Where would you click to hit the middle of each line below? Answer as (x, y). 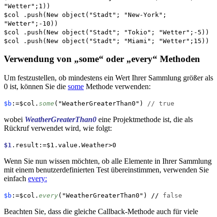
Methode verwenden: (117, 87)
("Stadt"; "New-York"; (126, 15)
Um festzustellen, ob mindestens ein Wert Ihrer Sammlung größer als (108, 78)
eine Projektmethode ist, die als (146, 120)
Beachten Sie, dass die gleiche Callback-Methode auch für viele (101, 212)
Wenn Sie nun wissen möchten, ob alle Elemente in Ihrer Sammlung (108, 161)
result (27, 145)
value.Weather (83, 145)
